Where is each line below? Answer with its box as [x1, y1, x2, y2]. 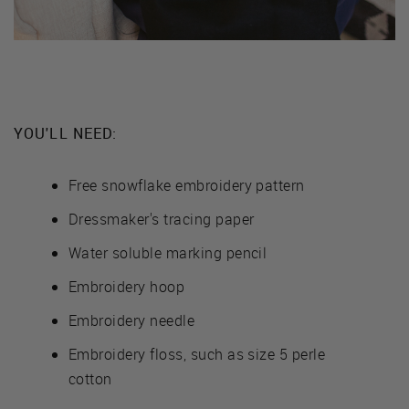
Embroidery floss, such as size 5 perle [68, 344, 326, 365]
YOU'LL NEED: [14, 123, 118, 144]
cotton [68, 369, 112, 390]
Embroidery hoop [68, 277, 185, 298]
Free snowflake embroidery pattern [68, 175, 305, 196]
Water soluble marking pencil [68, 243, 267, 264]
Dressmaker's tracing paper [68, 209, 255, 230]
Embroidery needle [68, 310, 195, 331]
